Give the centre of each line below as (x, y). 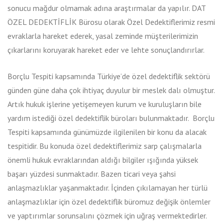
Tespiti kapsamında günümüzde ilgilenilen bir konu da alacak (107, 132)
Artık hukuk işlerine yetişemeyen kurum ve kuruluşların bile (105, 104)
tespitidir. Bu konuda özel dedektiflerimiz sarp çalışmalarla (105, 146)
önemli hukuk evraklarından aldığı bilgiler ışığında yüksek (103, 160)
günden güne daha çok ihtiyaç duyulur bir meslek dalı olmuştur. (111, 90)
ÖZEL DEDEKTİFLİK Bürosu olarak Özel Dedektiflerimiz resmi (111, 22)
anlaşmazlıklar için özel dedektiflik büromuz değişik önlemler (109, 202)
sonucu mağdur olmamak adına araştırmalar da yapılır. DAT (107, 8)
